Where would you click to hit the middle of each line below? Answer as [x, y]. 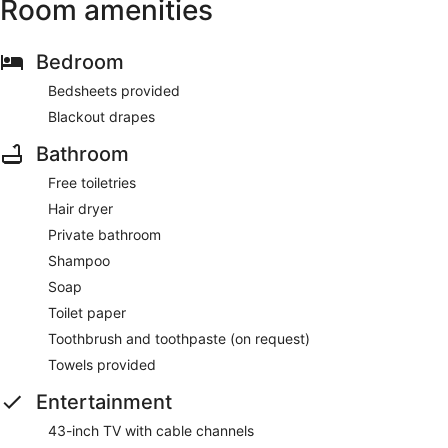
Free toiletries [92, 182]
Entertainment [104, 401]
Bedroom [80, 61]
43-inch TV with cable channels [151, 430]
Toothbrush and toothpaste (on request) [179, 338]
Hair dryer [80, 208]
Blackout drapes [101, 116]
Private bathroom [104, 234]
